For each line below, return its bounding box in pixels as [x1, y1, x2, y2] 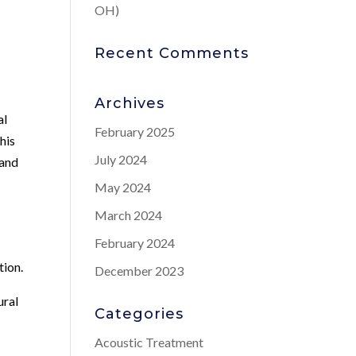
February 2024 [95, 235, 176, 250]
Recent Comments [95, 44, 250, 62]
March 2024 [95, 207, 163, 222]
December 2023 [95, 263, 184, 278]
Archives [95, 95, 165, 112]
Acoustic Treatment [95, 335, 204, 350]
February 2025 [95, 124, 176, 139]
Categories [95, 305, 184, 323]
